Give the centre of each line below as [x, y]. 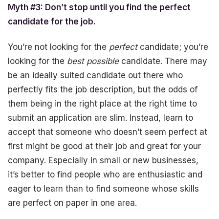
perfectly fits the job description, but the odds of [103, 90]
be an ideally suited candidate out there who [95, 76]
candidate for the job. [52, 21]
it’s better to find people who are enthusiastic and [105, 175]
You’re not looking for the [58, 47]
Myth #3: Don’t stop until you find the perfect [99, 7]
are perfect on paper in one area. [72, 203]
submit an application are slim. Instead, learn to [100, 118]
